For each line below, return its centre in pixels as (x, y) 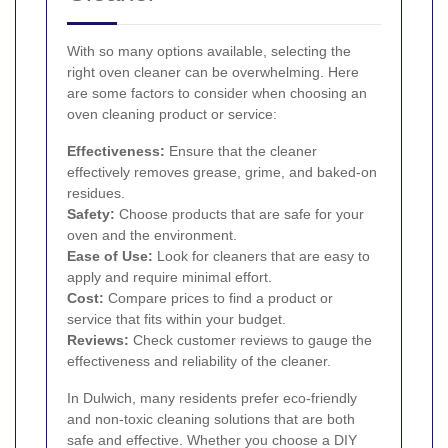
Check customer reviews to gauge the (250, 340)
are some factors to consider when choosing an (217, 93)
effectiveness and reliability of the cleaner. (199, 361)
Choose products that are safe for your (239, 214)
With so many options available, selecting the (209, 51)
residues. (96, 193)
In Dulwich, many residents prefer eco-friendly (212, 398)
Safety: (91, 214)
